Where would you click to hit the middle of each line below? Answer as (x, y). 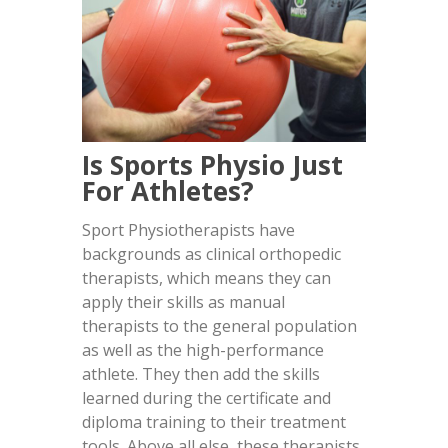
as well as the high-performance (203, 349)
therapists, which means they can (207, 277)
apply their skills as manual (184, 301)
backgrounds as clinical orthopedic (212, 253)
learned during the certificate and (207, 397)
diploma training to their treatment (214, 421)
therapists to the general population (220, 325)
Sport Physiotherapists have (189, 229)
